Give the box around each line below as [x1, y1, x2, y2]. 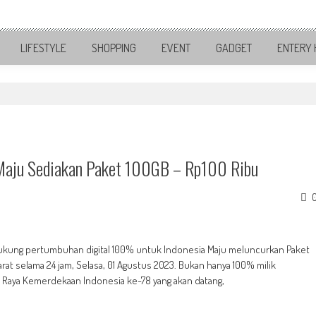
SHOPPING [92, 41, 136, 55]
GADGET [216, 41, 252, 55]
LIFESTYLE [20, 41, 66, 55]
